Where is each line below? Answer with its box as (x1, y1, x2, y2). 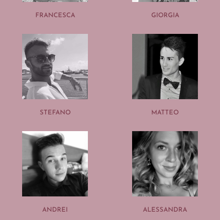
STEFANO (39, 109, 71, 116)
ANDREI (42, 206, 68, 213)
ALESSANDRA (143, 206, 187, 213)
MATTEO (151, 109, 179, 116)
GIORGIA (151, 12, 179, 19)
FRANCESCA (35, 12, 75, 19)
